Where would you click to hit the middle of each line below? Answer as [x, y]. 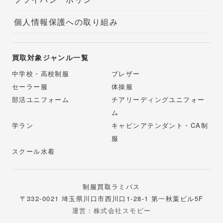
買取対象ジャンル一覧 [50, 57]
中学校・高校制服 [41, 74]
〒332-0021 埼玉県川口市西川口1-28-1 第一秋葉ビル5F [111, 199]
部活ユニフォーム [41, 100]
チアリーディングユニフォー [158, 100]
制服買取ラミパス [111, 187]
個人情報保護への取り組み [66, 22]
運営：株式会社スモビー [111, 211]
